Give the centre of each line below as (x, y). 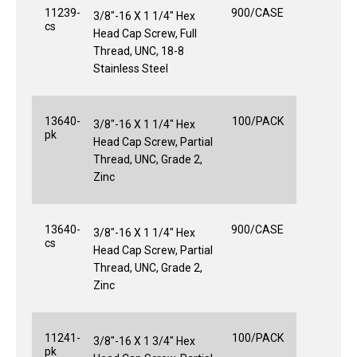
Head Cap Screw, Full (145, 33)
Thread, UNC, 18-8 (139, 51)
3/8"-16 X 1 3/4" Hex (144, 341)
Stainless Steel (131, 68)
